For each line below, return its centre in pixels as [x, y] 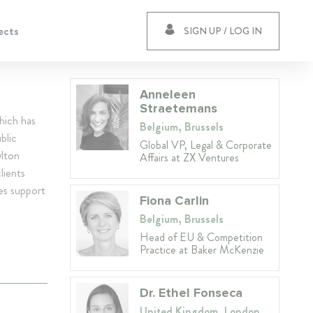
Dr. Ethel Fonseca [191, 293]
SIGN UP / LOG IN [223, 30]
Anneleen [168, 94]
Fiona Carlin [174, 201]
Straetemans [179, 108]
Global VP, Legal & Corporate [206, 145]
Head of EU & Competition [201, 237]
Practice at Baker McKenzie [202, 250]
